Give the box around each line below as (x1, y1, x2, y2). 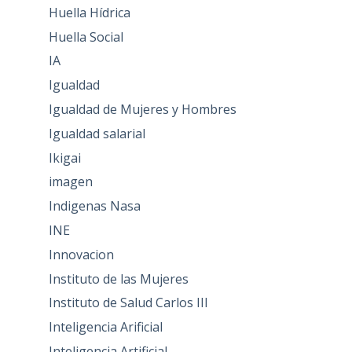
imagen (48, 173, 93, 191)
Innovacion (48, 245, 114, 263)
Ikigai (48, 148, 81, 167)
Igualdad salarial (48, 124, 145, 142)
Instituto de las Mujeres (48, 269, 189, 288)
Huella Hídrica (48, 3, 130, 21)
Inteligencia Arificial (48, 318, 163, 336)
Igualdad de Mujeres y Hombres (48, 100, 236, 118)
